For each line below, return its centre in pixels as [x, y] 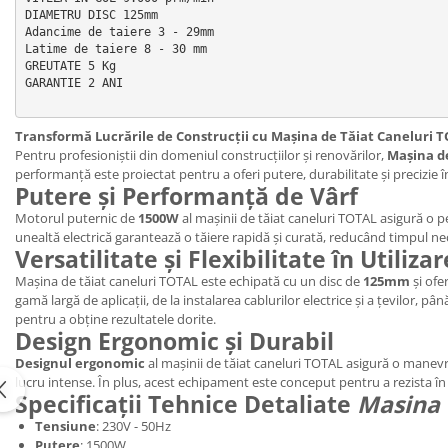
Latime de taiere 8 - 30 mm [115, 48]
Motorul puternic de [76, 218]
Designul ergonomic [80, 363]
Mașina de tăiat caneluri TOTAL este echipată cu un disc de [189, 281]
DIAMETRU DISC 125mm [91, 14]
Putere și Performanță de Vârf [186, 196]
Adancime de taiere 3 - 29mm [119, 31]
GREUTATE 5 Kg [70, 65]
